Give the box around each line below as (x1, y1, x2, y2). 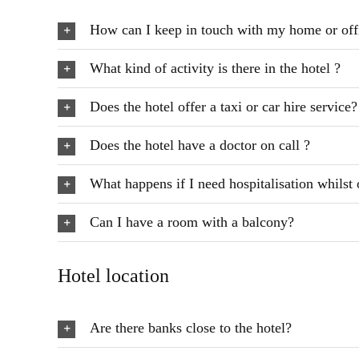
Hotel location (58, 265, 169, 286)
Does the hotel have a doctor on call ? (90, 137, 310, 153)
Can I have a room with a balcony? (90, 214, 294, 230)
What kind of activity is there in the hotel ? (90, 60, 341, 76)
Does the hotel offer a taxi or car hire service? (90, 99, 357, 115)
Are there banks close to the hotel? (90, 320, 292, 336)
